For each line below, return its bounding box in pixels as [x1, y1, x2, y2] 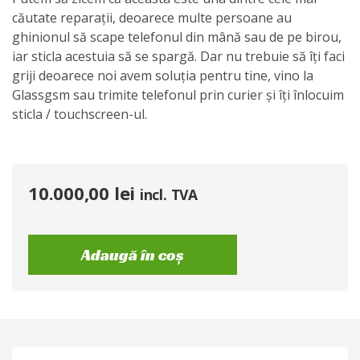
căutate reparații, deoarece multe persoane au [12, 9, 292, 27]
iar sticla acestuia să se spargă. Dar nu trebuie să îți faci [12, 47, 345, 65]
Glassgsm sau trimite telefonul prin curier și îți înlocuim [12, 86, 344, 104]
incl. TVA [139, 185, 198, 204]
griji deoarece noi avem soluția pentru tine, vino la [12, 67, 313, 84]
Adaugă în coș [81, 244, 184, 265]
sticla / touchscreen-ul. [12, 105, 147, 123]
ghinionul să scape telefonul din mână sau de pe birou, [12, 28, 342, 46]
